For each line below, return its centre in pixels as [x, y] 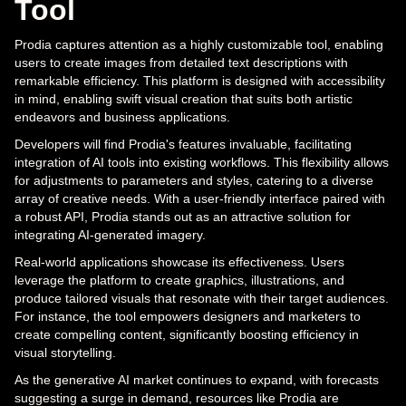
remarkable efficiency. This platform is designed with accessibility [200, 80]
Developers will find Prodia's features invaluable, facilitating [183, 144]
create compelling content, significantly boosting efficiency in [187, 334]
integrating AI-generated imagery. [110, 234]
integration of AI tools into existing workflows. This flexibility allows [202, 162]
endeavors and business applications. [122, 116]
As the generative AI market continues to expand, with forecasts [197, 379]
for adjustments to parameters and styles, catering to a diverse [194, 180]
